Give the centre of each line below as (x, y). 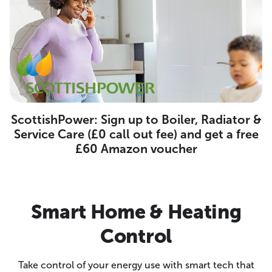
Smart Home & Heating (136, 212)
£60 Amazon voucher (136, 148)
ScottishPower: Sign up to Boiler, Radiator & (136, 119)
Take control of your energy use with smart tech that (136, 265)
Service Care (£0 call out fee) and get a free (136, 134)
